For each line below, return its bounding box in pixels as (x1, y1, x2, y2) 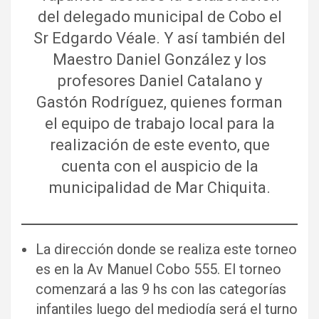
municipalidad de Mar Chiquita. (48, 179, 271, 197)
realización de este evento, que (49, 136, 270, 154)
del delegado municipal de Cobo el (37, 8, 282, 26)
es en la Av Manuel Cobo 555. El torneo (36, 261, 281, 278)
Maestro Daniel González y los (53, 51, 266, 68)
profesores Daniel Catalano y (57, 72, 262, 90)
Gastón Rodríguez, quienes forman (36, 93, 283, 111)
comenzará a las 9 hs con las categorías (36, 281, 286, 298)
